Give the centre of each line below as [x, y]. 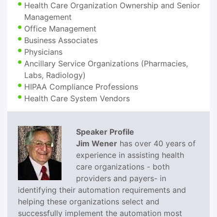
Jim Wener [97, 143]
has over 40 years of [156, 143]
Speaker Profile [105, 132]
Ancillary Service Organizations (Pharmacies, [106, 63]
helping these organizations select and [89, 201]
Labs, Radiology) [55, 75]
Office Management [60, 28]
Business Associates [61, 40]
